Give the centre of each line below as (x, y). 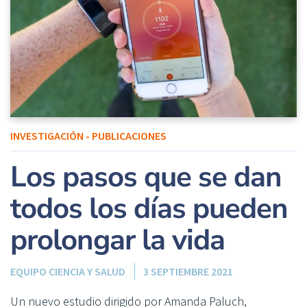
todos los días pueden (149, 209)
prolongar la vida (118, 241)
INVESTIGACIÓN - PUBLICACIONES (88, 136)
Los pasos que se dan (146, 177)
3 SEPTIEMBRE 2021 (188, 272)
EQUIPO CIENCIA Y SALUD (68, 272)
